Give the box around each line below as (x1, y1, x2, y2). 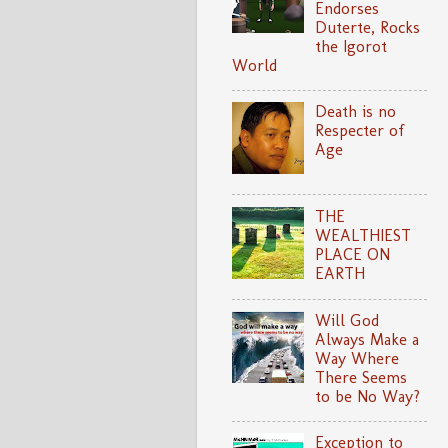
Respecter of (315, 121, 405, 141)
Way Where (315, 349, 400, 369)
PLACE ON (315, 244, 391, 264)
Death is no (315, 102, 397, 122)
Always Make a (315, 330, 420, 350)
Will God (315, 311, 380, 331)
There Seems (315, 368, 408, 388)
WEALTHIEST (315, 225, 412, 245)
